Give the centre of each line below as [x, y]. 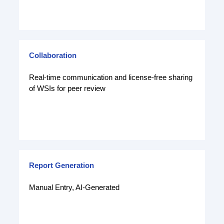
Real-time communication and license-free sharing [111, 77]
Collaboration [53, 55]
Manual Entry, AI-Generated [74, 187]
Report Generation [61, 165]
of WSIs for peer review [67, 88]
